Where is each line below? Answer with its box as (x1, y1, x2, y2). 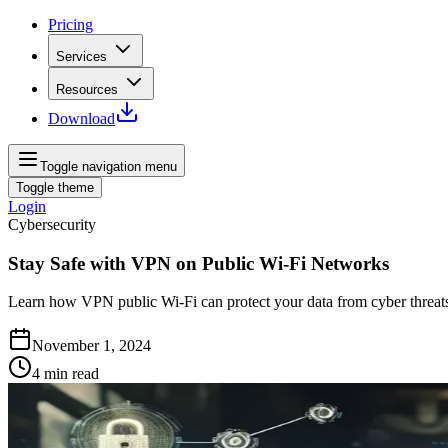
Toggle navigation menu (40, 159, 177, 174)
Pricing (48, 16, 93, 33)
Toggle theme (16, 180, 94, 195)
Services (56, 49, 107, 64)
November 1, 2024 (32, 337, 151, 355)
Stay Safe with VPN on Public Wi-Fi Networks (8, 252, 389, 274)
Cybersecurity (8, 216, 96, 233)
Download (48, 110, 115, 127)
